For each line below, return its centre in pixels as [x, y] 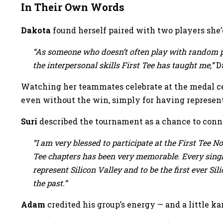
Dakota [36, 30]
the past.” [50, 183]
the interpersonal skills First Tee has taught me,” [123, 65]
